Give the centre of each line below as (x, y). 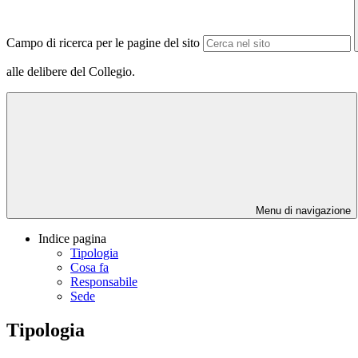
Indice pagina (72, 239)
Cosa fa (89, 268)
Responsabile (104, 282)
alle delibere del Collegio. (71, 72)
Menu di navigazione (302, 211)
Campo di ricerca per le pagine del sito (103, 43)
